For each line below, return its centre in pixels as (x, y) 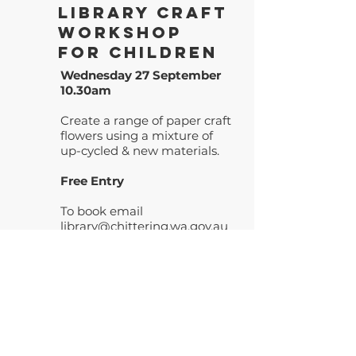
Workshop (120, 32)
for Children (138, 52)
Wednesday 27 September (141, 75)
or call (79, 241)
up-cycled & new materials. (140, 151)
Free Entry (92, 181)
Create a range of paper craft (146, 120)
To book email (102, 211)
